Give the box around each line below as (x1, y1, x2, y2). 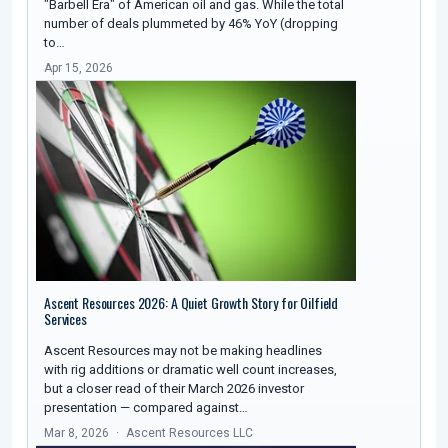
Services (44, 308, 87, 330)
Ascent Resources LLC (126, 426, 253, 441)
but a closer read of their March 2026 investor (44, 381, 304, 397)
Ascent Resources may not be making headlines (44, 343, 322, 359)
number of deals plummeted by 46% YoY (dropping (44, 16, 338, 32)
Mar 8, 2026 (44, 426, 109, 441)
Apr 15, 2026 (44, 61, 113, 76)
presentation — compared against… (44, 400, 248, 416)
